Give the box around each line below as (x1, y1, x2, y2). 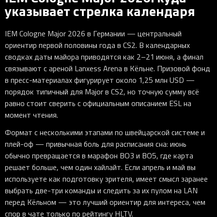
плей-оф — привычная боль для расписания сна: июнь (5, 138, 186, 149)
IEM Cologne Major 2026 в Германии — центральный (5, 28, 182, 39)
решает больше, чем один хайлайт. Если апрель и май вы (5, 161, 196, 172)
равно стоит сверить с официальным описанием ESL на (5, 97, 191, 108)
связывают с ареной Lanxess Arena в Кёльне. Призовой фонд (5, 62, 210, 74)
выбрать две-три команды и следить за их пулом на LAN (5, 185, 198, 196)
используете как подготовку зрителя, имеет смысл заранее (5, 173, 208, 184)
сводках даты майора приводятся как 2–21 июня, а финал (5, 51, 203, 62)
